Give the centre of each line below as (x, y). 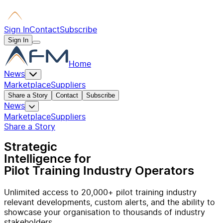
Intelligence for (48, 159)
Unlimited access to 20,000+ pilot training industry (100, 192)
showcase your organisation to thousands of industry (105, 212)
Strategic (31, 147)
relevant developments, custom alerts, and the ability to (110, 202)
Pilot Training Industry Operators (99, 171)
